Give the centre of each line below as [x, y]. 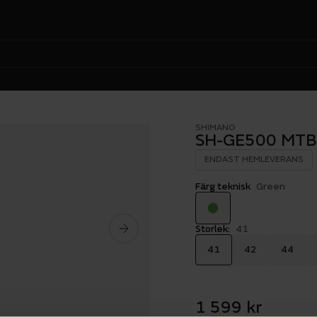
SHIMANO [215, 128]
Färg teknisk [223, 186]
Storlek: [213, 229]
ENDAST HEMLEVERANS [254, 160]
